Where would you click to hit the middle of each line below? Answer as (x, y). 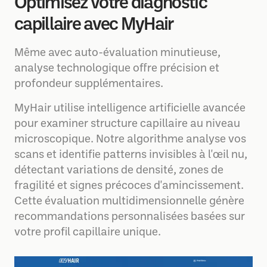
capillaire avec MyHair (94, 25)
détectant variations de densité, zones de (119, 171)
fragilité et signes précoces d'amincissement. (129, 186)
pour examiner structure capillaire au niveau (127, 124)
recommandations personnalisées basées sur (130, 217)
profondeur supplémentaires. (89, 84)
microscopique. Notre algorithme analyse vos (130, 140)
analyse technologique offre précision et (117, 69)
